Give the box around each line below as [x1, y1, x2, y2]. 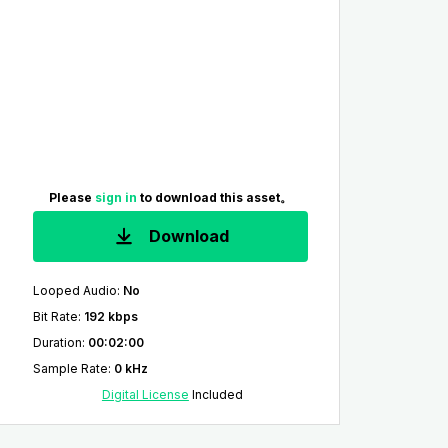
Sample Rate [32, 361, 108, 376]
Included [188, 387, 243, 402]
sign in [94, 190, 140, 206]
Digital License [101, 387, 189, 402]
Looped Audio [32, 283, 117, 298]
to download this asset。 [139, 190, 292, 206]
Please [48, 190, 95, 206]
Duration [32, 335, 82, 350]
